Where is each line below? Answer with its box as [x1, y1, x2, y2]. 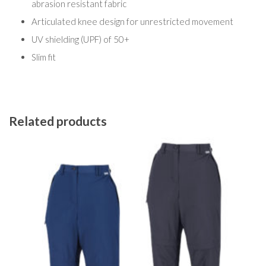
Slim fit [31, 52, 56, 63]
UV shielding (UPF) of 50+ [31, 34, 129, 45]
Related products [9, 113, 107, 128]
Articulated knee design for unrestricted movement [31, 16, 233, 27]
